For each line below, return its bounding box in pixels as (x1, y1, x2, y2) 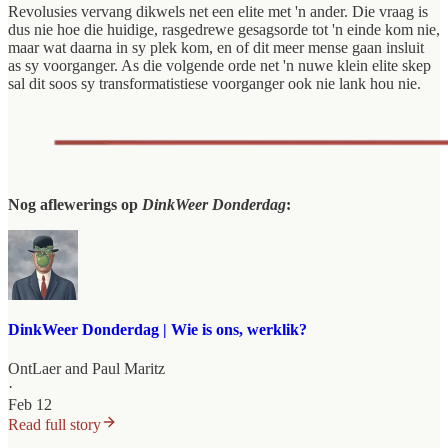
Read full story (8, 416, 101, 434)
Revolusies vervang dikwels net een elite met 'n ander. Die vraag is (8, 2, 428, 20)
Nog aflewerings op (8, 195, 142, 213)
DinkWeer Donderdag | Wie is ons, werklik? (8, 321, 307, 339)
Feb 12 (8, 396, 52, 414)
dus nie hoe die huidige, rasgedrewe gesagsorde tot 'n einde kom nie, (8, 20, 440, 38)
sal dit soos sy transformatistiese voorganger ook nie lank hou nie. (8, 74, 421, 92)
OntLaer (8, 360, 61, 378)
